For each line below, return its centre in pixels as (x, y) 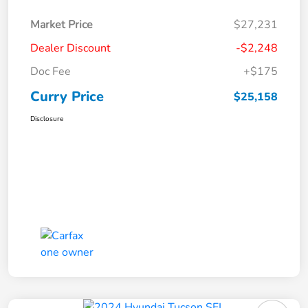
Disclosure (47, 119)
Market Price (62, 25)
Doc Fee (51, 72)
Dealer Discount (70, 48)
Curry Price (67, 97)
